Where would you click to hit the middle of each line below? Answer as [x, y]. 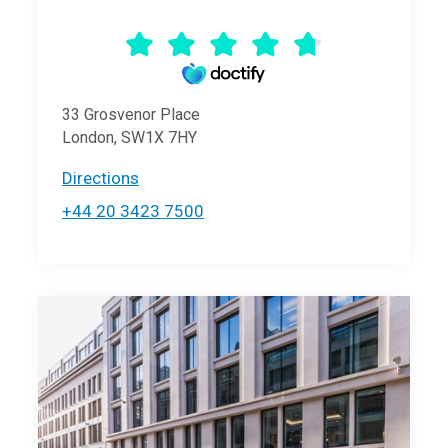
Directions [101, 177]
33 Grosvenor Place [131, 114]
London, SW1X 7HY [130, 137]
